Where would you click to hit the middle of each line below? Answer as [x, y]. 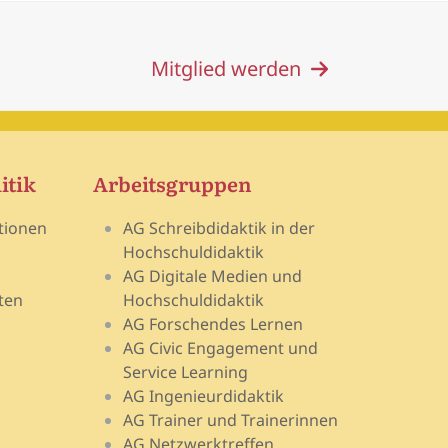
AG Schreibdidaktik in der [219, 228]
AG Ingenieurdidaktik [204, 396]
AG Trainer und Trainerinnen [231, 420]
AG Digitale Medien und [213, 276]
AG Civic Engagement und [221, 348]
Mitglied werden [225, 69]
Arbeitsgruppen [173, 183]
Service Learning [186, 372]
